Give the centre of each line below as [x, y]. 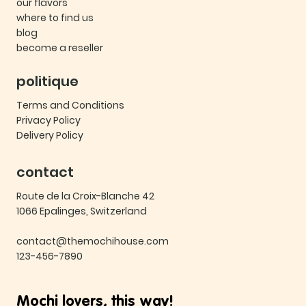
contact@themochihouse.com [93, 241]
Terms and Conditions [70, 105]
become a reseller [60, 48]
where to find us [55, 18]
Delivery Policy [50, 135]
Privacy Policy [48, 120]
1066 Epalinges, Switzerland [82, 211]
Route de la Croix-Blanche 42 [85, 196]
